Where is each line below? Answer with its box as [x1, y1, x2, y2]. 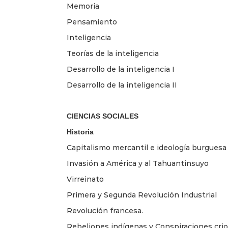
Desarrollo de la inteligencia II [67, 80, 177, 90]
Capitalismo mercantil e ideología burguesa [67, 142, 226, 152]
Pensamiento [67, 17, 117, 26]
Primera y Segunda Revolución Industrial [67, 190, 217, 199]
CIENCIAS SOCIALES [67, 111, 138, 120]
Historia [67, 127, 94, 136]
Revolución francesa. [67, 206, 143, 215]
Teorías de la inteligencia [67, 48, 159, 58]
